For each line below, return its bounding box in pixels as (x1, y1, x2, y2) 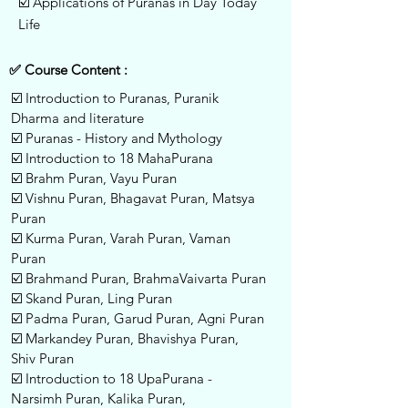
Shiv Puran (11, 350, 74, 367)
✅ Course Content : (9, 61, 127, 78)
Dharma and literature (11, 109, 144, 127)
